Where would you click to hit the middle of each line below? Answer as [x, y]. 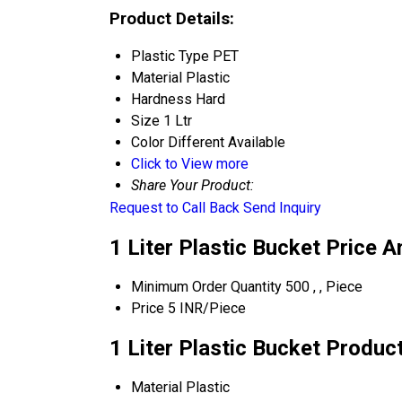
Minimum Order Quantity [206, 287]
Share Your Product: [192, 186]
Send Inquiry [282, 208]
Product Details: [172, 18]
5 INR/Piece [207, 309]
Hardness [162, 100]
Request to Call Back [175, 208]
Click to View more [190, 164]
